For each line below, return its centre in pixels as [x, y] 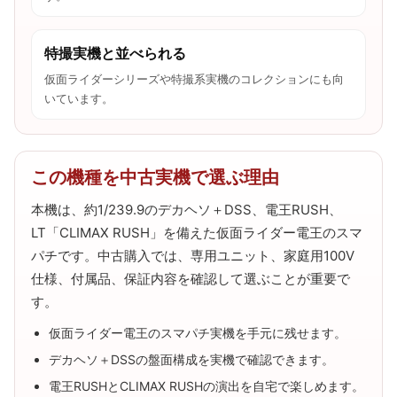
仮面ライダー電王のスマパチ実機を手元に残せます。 [198, 332]
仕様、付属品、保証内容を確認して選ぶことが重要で [191, 278]
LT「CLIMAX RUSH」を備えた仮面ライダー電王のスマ [197, 232]
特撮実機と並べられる [115, 53]
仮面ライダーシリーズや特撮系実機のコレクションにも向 [194, 78]
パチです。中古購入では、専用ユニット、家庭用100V [193, 255]
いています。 [79, 98]
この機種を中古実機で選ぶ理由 [155, 177]
